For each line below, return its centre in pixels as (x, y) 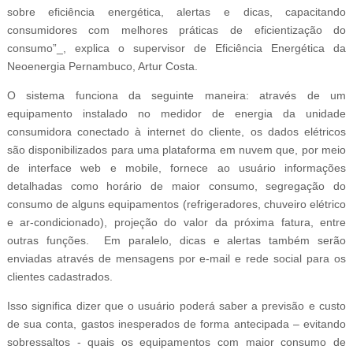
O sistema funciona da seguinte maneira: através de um (176, 95)
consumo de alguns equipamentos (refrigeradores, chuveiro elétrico (176, 204)
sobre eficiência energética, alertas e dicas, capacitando (176, 12)
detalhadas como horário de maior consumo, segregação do (176, 186)
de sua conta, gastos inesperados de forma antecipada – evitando (176, 324)
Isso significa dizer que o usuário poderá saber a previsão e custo (176, 306)
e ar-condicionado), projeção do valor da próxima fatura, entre (176, 222)
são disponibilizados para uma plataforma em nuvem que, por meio (176, 150)
